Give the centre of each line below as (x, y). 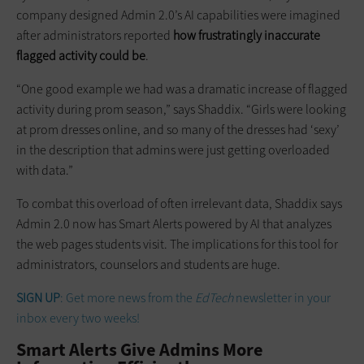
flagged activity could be (81, 55)
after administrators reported (95, 35)
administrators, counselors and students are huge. (148, 264)
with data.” (45, 170)
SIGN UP (38, 297)
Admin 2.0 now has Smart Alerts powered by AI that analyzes (174, 223)
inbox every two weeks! (78, 318)
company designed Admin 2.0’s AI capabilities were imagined (178, 15)
